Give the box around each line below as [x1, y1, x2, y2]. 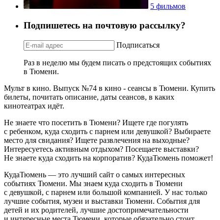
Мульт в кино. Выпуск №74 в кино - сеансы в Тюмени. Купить [4, 83, 215, 92]
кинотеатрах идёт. [4, 101, 64, 110]
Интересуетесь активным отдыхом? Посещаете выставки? [4, 144, 199, 153]
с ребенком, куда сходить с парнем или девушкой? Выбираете [4, 127, 211, 136]
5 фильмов [150, 2, 186, 11]
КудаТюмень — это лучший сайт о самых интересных [4, 170, 185, 179]
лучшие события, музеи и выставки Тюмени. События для [4, 196, 200, 205]
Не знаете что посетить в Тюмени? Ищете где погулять [4, 118, 188, 127]
